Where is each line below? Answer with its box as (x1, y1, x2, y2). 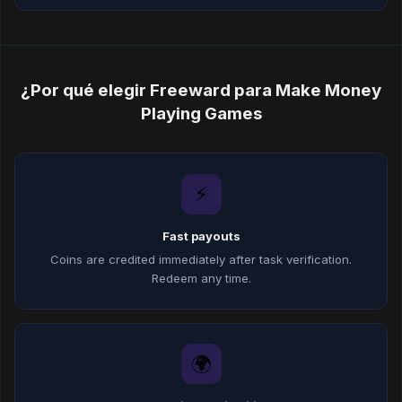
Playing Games (140, 103, 262, 125)
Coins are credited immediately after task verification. (50, 252, 352, 267)
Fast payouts (162, 228, 240, 243)
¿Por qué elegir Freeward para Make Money (21, 80, 381, 101)
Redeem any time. (151, 271, 251, 286)
